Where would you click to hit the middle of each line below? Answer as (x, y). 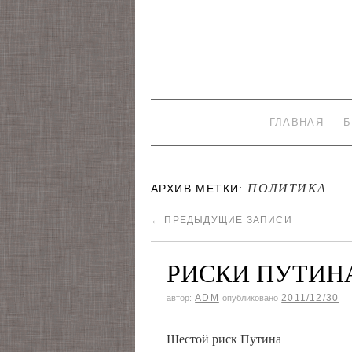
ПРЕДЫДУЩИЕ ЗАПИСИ (227, 220)
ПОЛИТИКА (287, 187)
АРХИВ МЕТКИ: (200, 189)
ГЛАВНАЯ (296, 122)
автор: (179, 298)
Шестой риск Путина (224, 338)
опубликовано (251, 298)
